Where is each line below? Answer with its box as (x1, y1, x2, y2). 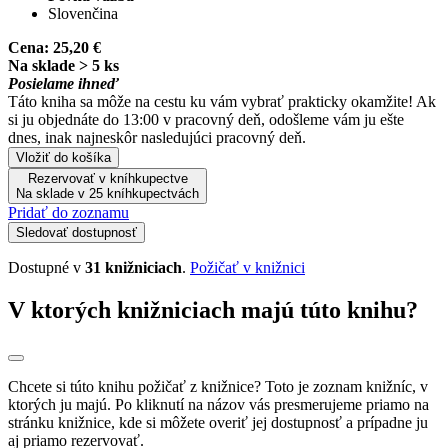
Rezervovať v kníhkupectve (27, 170, 188, 186)
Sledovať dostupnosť (16, 224, 137, 240)
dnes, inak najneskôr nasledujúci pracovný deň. (8, 128, 306, 146)
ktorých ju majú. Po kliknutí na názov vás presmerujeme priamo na (8, 395, 429, 413)
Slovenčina (48, 4, 118, 22)
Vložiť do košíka (16, 149, 111, 165)
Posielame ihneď (8, 74, 119, 92)
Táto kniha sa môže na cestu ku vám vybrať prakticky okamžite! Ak (8, 92, 436, 110)
